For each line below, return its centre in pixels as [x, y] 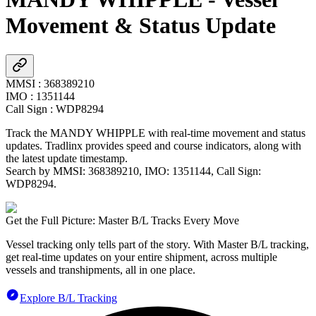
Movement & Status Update [141, 26]
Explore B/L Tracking [68, 298]
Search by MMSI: [47, 171]
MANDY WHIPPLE [98, 133]
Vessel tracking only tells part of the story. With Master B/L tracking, [157, 244]
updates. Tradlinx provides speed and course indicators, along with [153, 145]
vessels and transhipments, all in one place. [101, 269]
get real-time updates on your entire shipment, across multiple [141, 257]
